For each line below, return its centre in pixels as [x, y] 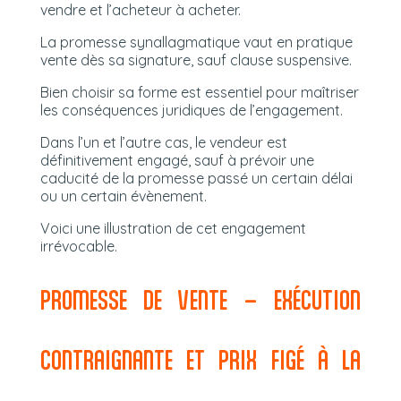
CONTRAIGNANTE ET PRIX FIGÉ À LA [200, 359]
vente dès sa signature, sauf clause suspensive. [196, 60]
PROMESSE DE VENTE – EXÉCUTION [200, 299]
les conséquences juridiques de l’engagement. [191, 110]
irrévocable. [78, 246]
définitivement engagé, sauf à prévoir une [177, 160]
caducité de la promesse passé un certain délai [196, 178]
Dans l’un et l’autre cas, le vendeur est [163, 142]
